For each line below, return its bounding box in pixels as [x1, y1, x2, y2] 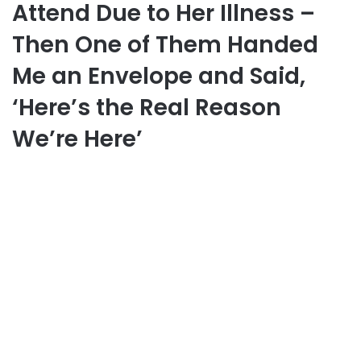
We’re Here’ [12, 122, 143, 155]
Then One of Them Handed [12, 28, 318, 60]
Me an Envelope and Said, [12, 60, 305, 92]
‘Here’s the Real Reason [12, 91, 281, 123]
